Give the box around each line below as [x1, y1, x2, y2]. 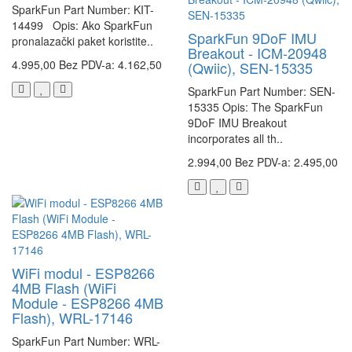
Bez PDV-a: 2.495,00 [235, 154, 338, 170]
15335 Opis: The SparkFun [188, 99, 323, 115]
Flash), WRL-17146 [12, 307, 133, 328]
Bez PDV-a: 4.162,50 [59, 57, 162, 73]
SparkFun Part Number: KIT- [12, 2, 154, 18]
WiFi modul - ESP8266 [12, 262, 155, 284]
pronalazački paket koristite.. [12, 33, 153, 49]
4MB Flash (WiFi [12, 277, 116, 299]
